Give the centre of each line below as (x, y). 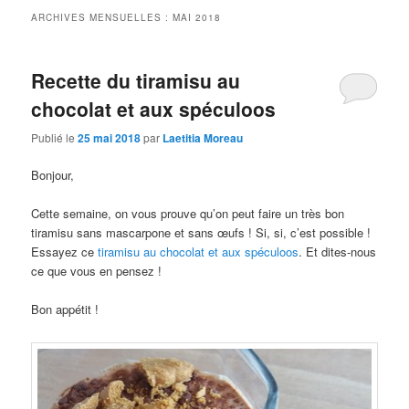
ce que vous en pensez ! (97, 270)
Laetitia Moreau (203, 137)
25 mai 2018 (110, 137)
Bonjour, (53, 174)
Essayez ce (65, 251)
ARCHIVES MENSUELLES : (102, 18)
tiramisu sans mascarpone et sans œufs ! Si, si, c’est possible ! (201, 232)
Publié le (55, 137)
